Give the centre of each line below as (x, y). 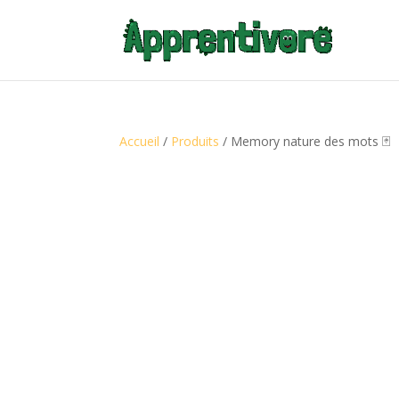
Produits (195, 141)
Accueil (140, 141)
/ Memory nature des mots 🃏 (305, 141)
